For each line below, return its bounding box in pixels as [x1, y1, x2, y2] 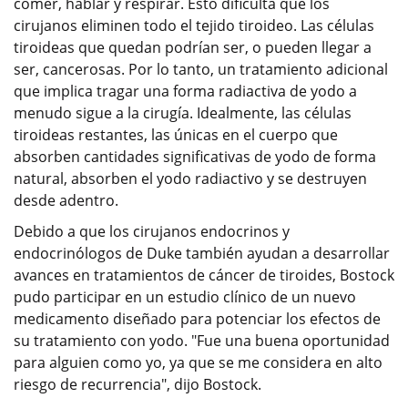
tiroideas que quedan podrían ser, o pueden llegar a [14, 36, 372, 57]
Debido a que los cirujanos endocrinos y [14, 220, 290, 241]
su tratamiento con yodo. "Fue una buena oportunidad [14, 330, 390, 351]
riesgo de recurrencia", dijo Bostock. [14, 373, 261, 394]
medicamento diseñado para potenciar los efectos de [14, 308, 381, 329]
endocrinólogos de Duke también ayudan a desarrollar [14, 242, 390, 263]
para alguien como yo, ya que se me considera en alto [14, 352, 382, 372]
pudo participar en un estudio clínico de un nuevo [14, 286, 356, 307]
